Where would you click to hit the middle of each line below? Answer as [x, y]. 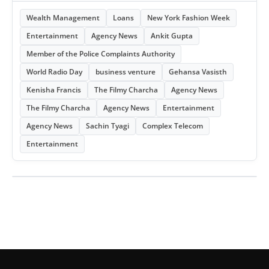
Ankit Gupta [172, 36]
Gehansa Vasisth [198, 72]
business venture [125, 72]
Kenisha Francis [54, 90]
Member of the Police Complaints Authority [101, 54]
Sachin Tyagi [107, 126]
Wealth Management [63, 18]
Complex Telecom [173, 126]
